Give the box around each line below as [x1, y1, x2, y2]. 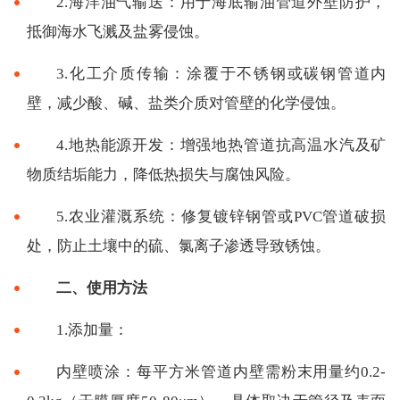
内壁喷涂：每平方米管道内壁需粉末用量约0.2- [56, 362, 387, 380]
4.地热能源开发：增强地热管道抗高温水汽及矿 [56, 136, 387, 154]
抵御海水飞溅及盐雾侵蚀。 [26, 22, 209, 40]
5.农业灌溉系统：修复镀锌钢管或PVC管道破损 [56, 207, 387, 225]
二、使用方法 [56, 279, 148, 296]
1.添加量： [56, 321, 129, 338]
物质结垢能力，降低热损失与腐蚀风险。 [26, 165, 300, 183]
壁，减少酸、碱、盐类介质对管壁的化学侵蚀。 [26, 94, 346, 112]
